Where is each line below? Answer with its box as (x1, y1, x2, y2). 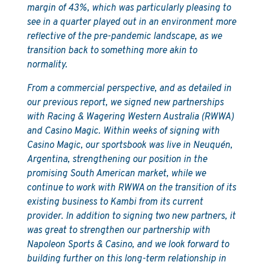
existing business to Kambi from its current (26, 196, 203, 208)
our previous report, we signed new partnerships (26, 97, 224, 109)
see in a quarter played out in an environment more (26, 17, 236, 28)
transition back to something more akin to (26, 45, 197, 57)
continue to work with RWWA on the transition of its (26, 182, 236, 194)
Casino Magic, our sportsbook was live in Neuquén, (26, 140, 232, 151)
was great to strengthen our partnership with (26, 225, 210, 237)
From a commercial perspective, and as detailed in (26, 83, 231, 95)
